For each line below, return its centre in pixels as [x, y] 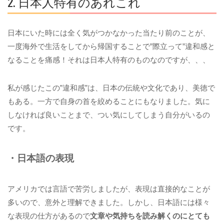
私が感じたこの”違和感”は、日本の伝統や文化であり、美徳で [111, 88]
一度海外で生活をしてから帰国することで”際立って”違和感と [111, 46]
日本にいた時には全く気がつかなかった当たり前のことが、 [109, 32]
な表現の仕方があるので [49, 215]
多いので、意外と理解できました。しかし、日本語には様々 [109, 202]
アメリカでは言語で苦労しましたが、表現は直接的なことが [109, 188]
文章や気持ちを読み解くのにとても [150, 215]
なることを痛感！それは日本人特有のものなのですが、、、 [109, 59]
